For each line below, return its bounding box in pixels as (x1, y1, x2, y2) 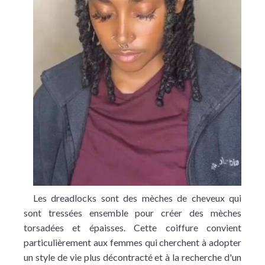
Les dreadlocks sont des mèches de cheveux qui (33, 192, 241, 203)
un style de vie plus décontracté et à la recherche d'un (24, 251, 241, 263)
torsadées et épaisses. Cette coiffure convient (24, 222, 241, 233)
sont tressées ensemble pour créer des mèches (24, 207, 241, 218)
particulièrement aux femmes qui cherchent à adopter (24, 237, 241, 248)
